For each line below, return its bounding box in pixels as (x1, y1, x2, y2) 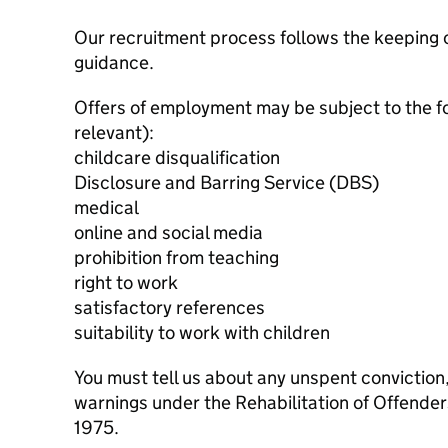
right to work (74, 271, 178, 294)
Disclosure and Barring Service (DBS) (74, 171, 379, 194)
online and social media (74, 221, 263, 244)
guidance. (74, 51, 154, 74)
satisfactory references (74, 296, 265, 319)
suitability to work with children (74, 321, 330, 344)
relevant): (74, 121, 154, 144)
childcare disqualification (74, 146, 280, 169)
